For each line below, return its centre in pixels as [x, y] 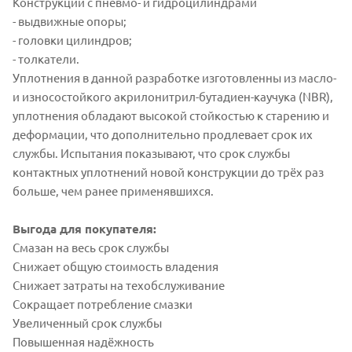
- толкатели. [46, 59]
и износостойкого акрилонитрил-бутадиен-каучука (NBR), [173, 97]
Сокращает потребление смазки [103, 304]
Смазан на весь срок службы [91, 247]
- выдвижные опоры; [70, 21]
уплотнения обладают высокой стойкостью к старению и [171, 115]
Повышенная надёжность [83, 342]
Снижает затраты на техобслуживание [119, 285]
